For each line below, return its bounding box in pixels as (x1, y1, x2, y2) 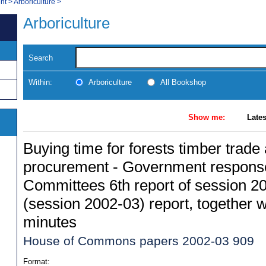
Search (28, 53, 53, 62)
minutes (23, 213, 77, 231)
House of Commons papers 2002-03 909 (23, 233, 254, 248)
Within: (28, 77, 52, 87)
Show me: (188, 112, 225, 122)
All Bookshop (160, 77, 206, 87)
